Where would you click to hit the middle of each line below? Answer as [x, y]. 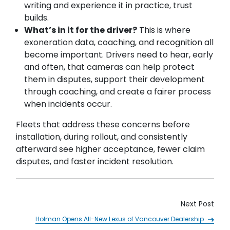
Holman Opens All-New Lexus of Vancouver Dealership [120, 219]
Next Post [197, 204]
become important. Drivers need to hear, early [119, 54]
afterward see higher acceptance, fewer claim [111, 149]
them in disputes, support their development [115, 79]
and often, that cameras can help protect [110, 67]
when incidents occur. [68, 104]
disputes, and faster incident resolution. [95, 161]
